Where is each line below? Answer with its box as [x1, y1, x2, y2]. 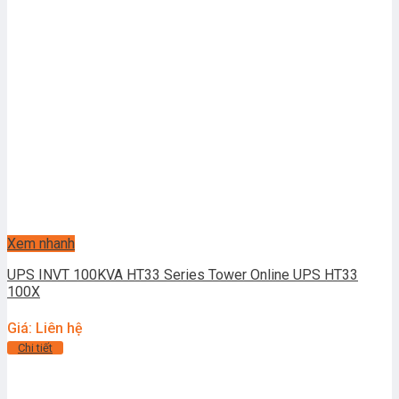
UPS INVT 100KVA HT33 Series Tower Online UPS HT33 [7, 266, 358, 284]
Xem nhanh [7, 235, 75, 253]
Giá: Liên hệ [7, 320, 83, 338]
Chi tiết [18, 341, 53, 355]
